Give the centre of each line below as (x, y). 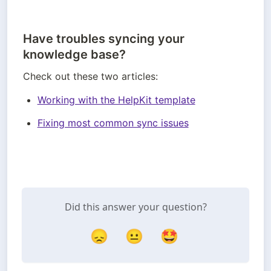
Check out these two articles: (90, 77)
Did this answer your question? (135, 207)
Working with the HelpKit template (116, 100)
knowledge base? (74, 55)
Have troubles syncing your (104, 39)
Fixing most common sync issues (113, 123)
